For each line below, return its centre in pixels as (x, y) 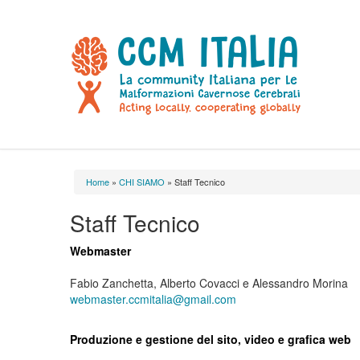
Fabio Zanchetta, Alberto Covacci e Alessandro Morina (209, 283)
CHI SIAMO (142, 182)
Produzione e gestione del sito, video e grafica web (211, 339)
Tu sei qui (125, 199)
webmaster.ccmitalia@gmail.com (153, 299)
